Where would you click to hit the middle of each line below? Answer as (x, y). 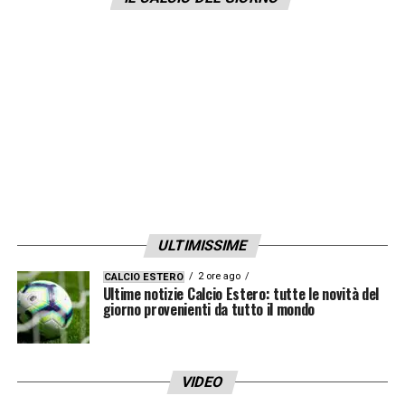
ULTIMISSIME (202, 245)
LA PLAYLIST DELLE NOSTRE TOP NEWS (188, 42)
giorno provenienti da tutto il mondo (209, 309)
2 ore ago (219, 276)
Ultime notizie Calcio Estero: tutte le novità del (240, 293)
